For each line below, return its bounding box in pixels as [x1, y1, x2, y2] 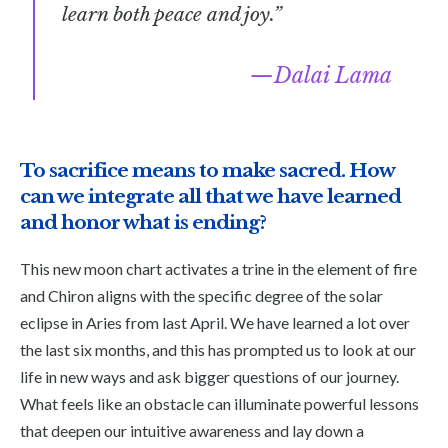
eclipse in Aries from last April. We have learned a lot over [20, 313, 410, 333]
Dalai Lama [273, 62, 392, 89]
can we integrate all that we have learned [20, 184, 401, 209]
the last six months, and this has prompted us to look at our [20, 340, 416, 360]
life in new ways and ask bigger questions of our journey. [20, 367, 399, 387]
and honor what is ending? [20, 210, 266, 235]
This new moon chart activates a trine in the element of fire [20, 259, 417, 279]
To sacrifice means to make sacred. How [20, 158, 394, 183]
